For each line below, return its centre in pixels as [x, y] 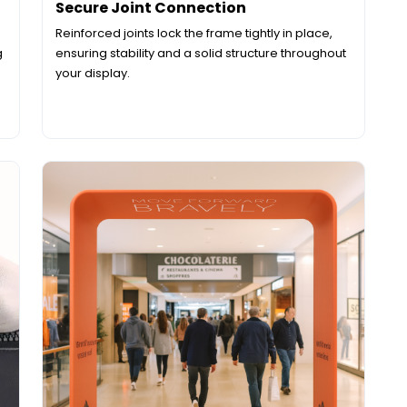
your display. [93, 73]
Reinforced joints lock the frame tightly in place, [194, 33]
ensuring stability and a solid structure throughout [201, 53]
